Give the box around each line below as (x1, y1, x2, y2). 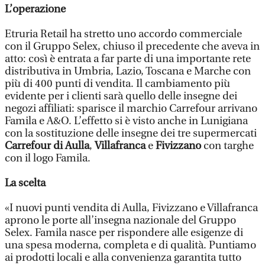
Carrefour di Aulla (5, 140, 89, 152)
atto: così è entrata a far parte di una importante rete (5, 53, 251, 65)
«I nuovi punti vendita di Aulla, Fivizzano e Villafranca (5, 202, 258, 214)
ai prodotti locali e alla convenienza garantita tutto (5, 251, 241, 264)
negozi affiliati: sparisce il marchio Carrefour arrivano (5, 102, 257, 115)
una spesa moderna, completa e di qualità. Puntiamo (5, 239, 256, 251)
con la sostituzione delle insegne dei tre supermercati (5, 127, 257, 140)
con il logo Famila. (5, 152, 91, 164)
